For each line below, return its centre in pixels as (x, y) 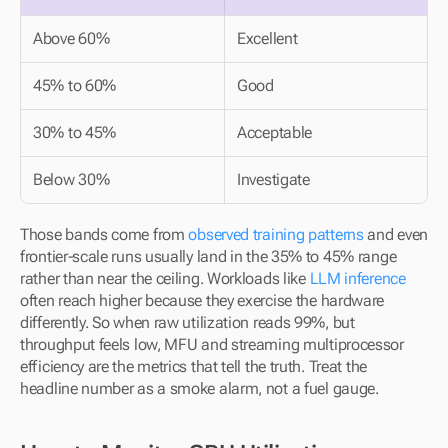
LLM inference (357, 278)
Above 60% (71, 38)
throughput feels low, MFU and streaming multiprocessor (212, 344)
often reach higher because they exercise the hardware (202, 300)
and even (395, 234)
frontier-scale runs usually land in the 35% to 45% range (208, 256)
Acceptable (274, 132)
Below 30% (71, 179)
